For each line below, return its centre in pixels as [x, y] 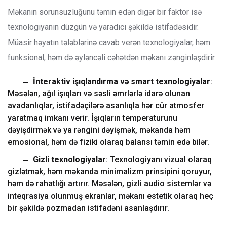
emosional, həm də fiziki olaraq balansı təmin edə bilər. [108, 142]
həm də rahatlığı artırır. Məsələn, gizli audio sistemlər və [109, 184]
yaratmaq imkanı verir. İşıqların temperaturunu [92, 118]
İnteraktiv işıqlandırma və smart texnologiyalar [122, 81]
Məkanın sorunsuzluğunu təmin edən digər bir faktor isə [105, 12]
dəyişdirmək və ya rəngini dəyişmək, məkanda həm [99, 130]
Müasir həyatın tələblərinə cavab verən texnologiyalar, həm [109, 42]
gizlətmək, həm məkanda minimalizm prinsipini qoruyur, [110, 172]
